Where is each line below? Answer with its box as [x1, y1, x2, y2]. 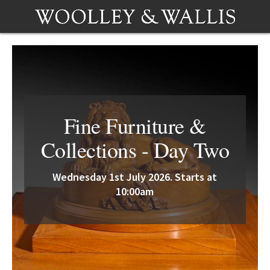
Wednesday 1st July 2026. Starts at [52, 170, 218, 184]
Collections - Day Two [40, 135, 230, 164]
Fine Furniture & [63, 111, 206, 140]
